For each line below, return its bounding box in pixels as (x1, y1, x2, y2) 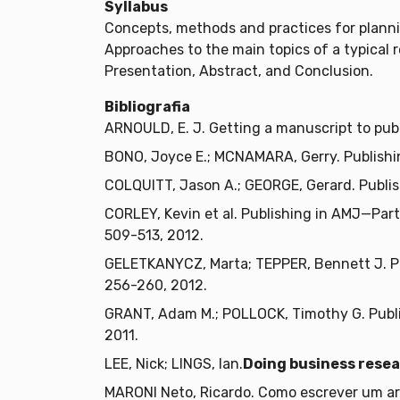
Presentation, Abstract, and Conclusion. (104, 62, 373, 80)
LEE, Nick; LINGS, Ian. (104, 355, 243, 373)
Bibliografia (104, 98, 190, 116)
